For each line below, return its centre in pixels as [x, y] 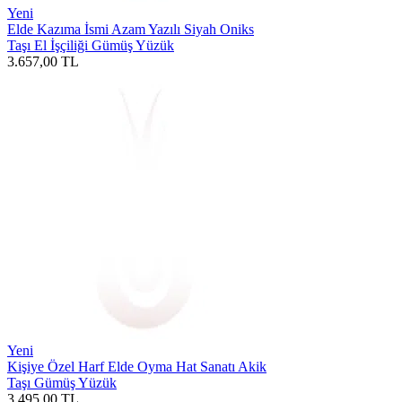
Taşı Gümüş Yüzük [62, 382]
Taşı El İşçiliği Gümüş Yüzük [91, 45]
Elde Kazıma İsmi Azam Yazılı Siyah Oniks [131, 29]
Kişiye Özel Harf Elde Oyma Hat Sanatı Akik [137, 366]
